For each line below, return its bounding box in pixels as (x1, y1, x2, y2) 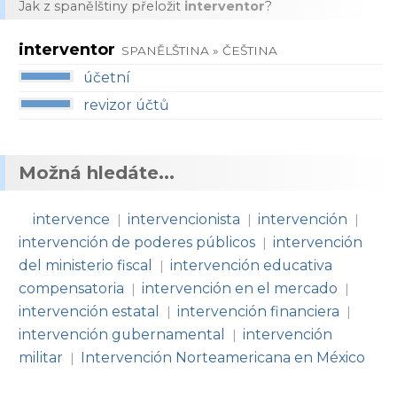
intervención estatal (19, 303, 160, 320)
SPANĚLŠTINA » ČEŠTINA (121, 43, 278, 58)
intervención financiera (177, 303, 340, 320)
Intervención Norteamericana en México (81, 349, 366, 366)
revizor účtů (82, 97, 169, 113)
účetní (82, 69, 130, 86)
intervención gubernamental (19, 326, 225, 343)
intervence (33, 211, 110, 228)
